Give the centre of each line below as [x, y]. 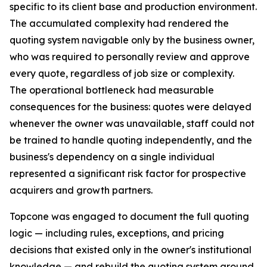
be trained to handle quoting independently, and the [131, 140]
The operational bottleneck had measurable [112, 90]
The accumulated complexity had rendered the [119, 23]
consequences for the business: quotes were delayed [131, 107]
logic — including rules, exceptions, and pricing [117, 233]
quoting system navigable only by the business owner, [132, 40]
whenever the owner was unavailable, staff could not [132, 123]
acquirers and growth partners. [81, 190]
